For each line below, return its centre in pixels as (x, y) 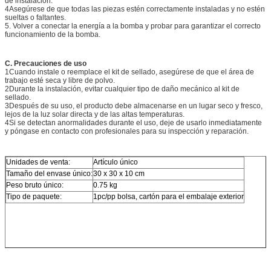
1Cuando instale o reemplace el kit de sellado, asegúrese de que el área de (129, 72)
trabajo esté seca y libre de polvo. (60, 80)
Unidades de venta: (38, 162)
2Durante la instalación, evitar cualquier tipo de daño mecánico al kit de (122, 89)
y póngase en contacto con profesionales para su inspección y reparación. (127, 131)
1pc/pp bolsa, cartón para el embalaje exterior (168, 196)
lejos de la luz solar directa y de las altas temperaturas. (95, 114)
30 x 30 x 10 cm (119, 173)
